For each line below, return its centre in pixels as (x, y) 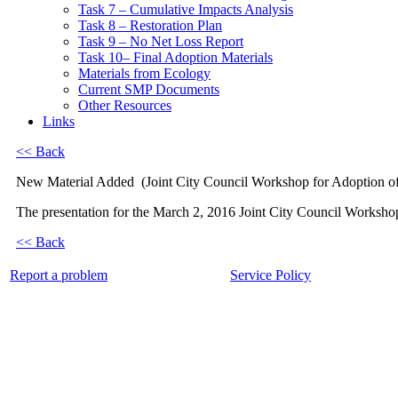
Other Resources (125, 105)
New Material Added (75, 182)
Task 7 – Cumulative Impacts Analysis (186, 9)
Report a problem (59, 275)
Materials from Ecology (144, 73)
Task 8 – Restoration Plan (150, 25)
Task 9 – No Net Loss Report (161, 41)
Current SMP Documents (149, 89)
